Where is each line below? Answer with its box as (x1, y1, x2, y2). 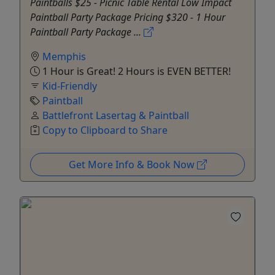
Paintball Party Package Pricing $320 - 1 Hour (30, 10, 225, 24)
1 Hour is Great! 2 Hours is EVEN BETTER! (40, 64, 231, 78)
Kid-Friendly (42, 79, 97, 93)
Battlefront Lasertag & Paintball (42, 108, 189, 122)
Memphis (42, 49, 86, 63)
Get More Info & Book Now (68, 157, 197, 171)
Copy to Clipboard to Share (42, 123, 168, 137)
